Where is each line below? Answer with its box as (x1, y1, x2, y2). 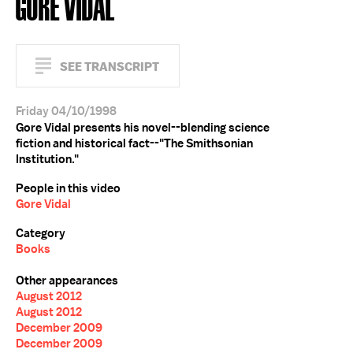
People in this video (16, 180, 121, 196)
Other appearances (16, 273, 118, 288)
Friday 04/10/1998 (16, 103, 117, 119)
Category (16, 225, 65, 241)
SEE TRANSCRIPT (60, 59, 159, 74)
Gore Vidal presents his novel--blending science (16, 120, 269, 136)
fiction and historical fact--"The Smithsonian (16, 136, 253, 151)
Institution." (16, 151, 79, 167)
